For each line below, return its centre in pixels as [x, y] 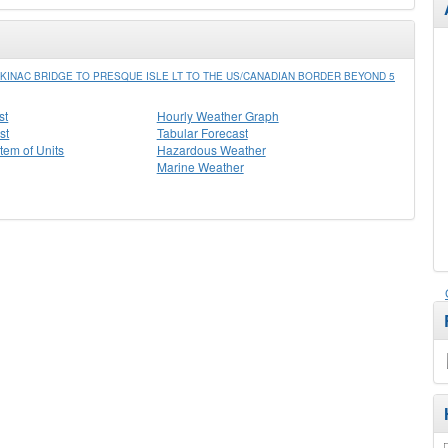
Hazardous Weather [211, 149]
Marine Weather [200, 166]
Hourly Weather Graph [217, 115]
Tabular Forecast [202, 132]
